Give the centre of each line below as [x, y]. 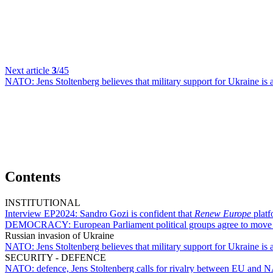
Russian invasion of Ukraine [59, 235]
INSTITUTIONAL [43, 202]
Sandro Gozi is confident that [137, 213]
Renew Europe [223, 213]
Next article [28, 70]
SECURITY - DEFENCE [55, 257]
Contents [33, 176]
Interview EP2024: [42, 213]
